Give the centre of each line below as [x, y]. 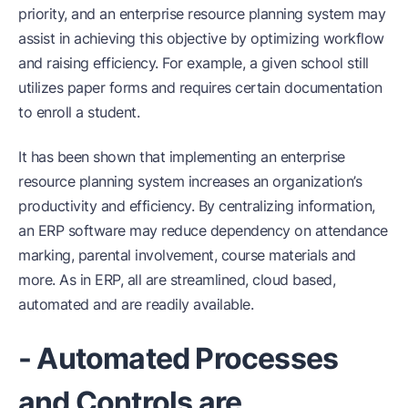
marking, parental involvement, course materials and [187, 255]
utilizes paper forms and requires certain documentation [200, 87]
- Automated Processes [178, 358]
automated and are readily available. [136, 304]
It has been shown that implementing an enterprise [182, 156]
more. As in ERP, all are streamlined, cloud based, [177, 279]
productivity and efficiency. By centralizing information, [197, 205]
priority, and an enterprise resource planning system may [202, 13]
